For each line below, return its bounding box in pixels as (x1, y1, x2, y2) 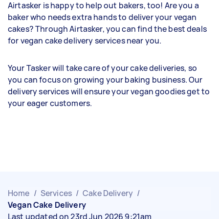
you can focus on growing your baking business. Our (8, 74, 203, 85)
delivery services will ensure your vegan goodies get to (8, 86, 210, 97)
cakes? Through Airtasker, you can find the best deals (8, 23, 207, 34)
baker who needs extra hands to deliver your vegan (8, 11, 197, 22)
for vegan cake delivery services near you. (8, 35, 163, 46)
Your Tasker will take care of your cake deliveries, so (8, 62, 197, 73)
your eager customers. (8, 97, 92, 109)
